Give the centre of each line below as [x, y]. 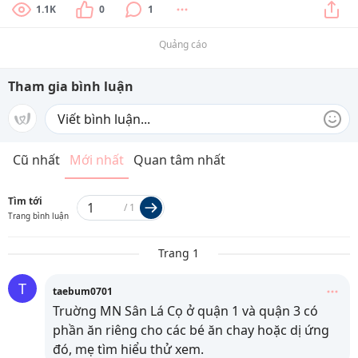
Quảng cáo [183, 44]
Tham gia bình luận [71, 86]
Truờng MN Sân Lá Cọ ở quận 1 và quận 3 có [185, 311]
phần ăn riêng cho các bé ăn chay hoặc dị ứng [191, 330]
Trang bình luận [38, 216]
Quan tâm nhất [179, 160]
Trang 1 [179, 253]
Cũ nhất [36, 160]
